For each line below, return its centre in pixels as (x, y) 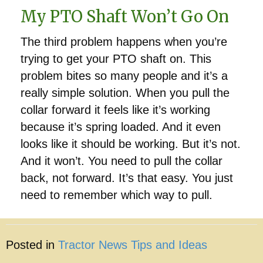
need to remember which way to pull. (117, 195)
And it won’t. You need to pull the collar (122, 161)
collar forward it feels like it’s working (115, 109)
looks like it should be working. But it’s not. (131, 144)
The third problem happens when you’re (124, 41)
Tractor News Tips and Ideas (133, 245)
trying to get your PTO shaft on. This (116, 58)
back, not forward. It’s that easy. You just (127, 178)
